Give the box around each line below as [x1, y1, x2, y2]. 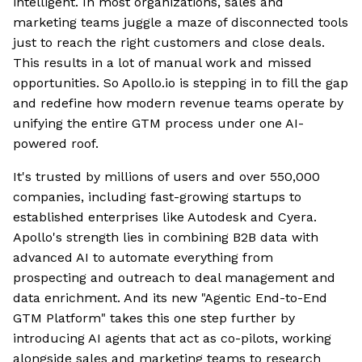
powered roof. [13, 136, 99, 152]
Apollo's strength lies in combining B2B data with [13, 229, 318, 246]
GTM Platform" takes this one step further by [13, 310, 295, 326]
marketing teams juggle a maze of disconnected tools [13, 15, 348, 31]
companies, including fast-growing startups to [13, 189, 301, 205]
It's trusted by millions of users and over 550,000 [13, 169, 320, 185]
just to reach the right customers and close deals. [13, 35, 325, 51]
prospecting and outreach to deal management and [13, 270, 335, 286]
